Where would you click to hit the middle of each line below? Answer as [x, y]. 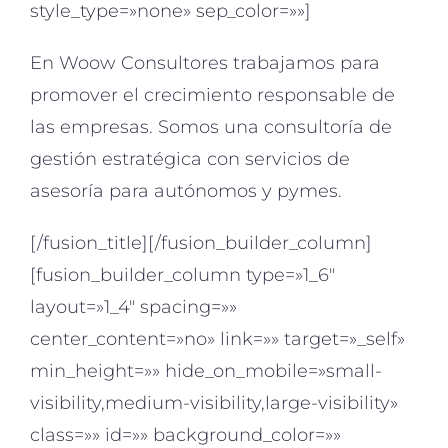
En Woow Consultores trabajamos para [205, 63]
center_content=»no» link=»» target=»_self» [217, 339]
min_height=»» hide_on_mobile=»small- [206, 371]
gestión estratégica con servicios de [190, 159]
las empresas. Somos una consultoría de [211, 127]
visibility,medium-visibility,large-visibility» [214, 403]
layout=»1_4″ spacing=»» [133, 307]
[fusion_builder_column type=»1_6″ [182, 275]
